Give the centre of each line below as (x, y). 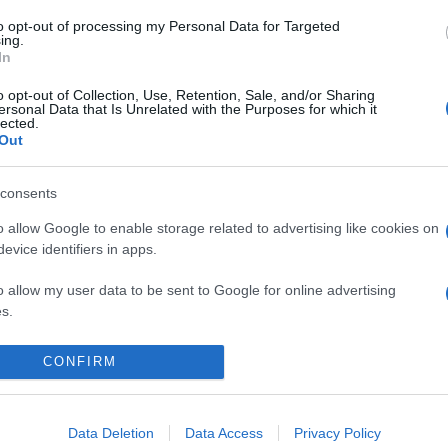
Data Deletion (110, 432)
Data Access (223, 432)
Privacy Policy (337, 432)
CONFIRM (79, 362)
